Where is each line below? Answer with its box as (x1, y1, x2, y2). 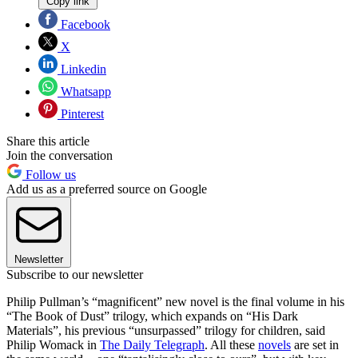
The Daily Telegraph (100, 337, 205, 352)
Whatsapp (58, 84, 111, 98)
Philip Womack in (6, 337, 100, 352)
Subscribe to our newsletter (6, 267, 143, 281)
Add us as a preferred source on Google (6, 181, 207, 196)
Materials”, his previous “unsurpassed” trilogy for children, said (6, 323, 325, 337)
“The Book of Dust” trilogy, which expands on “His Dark (6, 308, 298, 323)
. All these (205, 337, 258, 352)
